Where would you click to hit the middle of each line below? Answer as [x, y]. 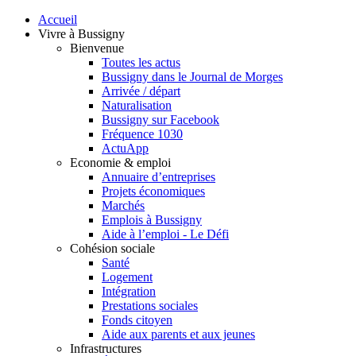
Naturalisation [137, 105]
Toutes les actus [141, 62]
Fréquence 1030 [142, 134]
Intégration [129, 291]
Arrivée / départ [141, 91]
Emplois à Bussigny [152, 220]
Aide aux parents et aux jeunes [178, 334]
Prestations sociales [150, 306]
